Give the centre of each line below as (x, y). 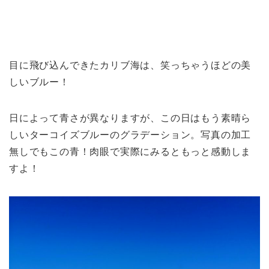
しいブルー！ (39, 82)
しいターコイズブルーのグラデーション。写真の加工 (130, 135)
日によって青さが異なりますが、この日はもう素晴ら (130, 118)
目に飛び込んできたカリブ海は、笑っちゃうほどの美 (130, 65)
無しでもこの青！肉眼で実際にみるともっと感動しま (130, 152)
